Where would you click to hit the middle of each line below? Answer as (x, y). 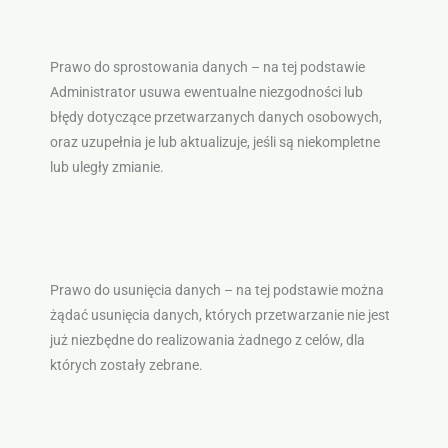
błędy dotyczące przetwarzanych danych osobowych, (215, 116)
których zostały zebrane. (126, 364)
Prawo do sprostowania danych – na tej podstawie (207, 66)
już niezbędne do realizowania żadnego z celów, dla (207, 339)
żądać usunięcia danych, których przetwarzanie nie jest (219, 314)
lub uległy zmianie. (106, 166)
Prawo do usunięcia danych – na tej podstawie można (216, 289)
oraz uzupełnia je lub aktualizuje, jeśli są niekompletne (214, 141)
